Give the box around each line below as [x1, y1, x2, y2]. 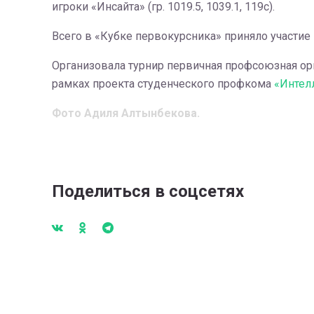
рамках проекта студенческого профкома [51, 77, 271, 90]
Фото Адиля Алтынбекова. [51, 107, 200, 120]
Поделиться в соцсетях [51, 182, 244, 201]
